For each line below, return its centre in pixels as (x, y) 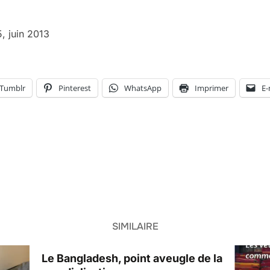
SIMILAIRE (135, 226)
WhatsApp (143, 88)
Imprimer (212, 88)
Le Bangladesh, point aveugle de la (132, 258)
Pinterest (75, 88)
